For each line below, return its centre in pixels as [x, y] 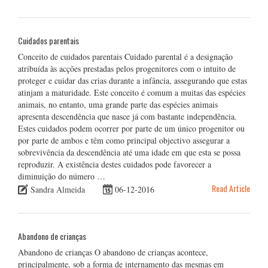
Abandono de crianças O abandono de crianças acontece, [113, 252]
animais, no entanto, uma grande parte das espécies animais [118, 104]
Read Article [231, 188]
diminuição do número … [62, 176]
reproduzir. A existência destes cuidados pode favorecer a [115, 164]
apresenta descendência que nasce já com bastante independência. [127, 116]
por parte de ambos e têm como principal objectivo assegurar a [124, 140]
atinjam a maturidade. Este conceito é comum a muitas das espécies [132, 92]
